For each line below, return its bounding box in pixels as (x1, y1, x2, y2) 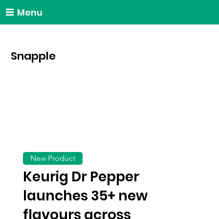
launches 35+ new (23, 186, 148, 206)
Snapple (11, 48, 56, 64)
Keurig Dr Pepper (23, 167, 140, 187)
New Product (30, 153, 76, 163)
